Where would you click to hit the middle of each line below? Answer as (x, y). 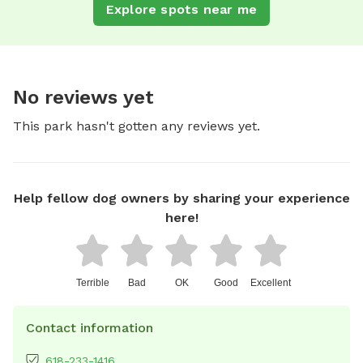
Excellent (271, 282)
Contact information (90, 327)
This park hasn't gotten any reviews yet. (137, 126)
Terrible (92, 282)
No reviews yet (83, 97)
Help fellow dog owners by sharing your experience (181, 198)
